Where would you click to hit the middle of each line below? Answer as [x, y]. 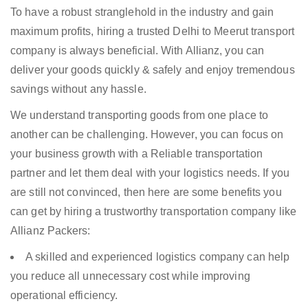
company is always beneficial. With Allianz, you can [137, 51]
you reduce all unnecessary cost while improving [130, 276]
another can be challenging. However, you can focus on [147, 135]
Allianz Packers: [51, 231]
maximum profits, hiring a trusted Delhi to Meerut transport [152, 32]
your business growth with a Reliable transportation [137, 154]
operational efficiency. [64, 296]
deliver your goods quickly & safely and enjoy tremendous [153, 70]
